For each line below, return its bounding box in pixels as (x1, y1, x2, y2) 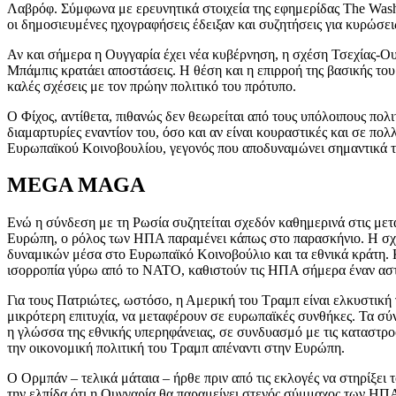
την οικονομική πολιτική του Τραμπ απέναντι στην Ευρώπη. (7, 340, 345, 356)
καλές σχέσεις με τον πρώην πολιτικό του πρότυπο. (7, 78, 296, 94)
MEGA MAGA (7, 173, 145, 197)
